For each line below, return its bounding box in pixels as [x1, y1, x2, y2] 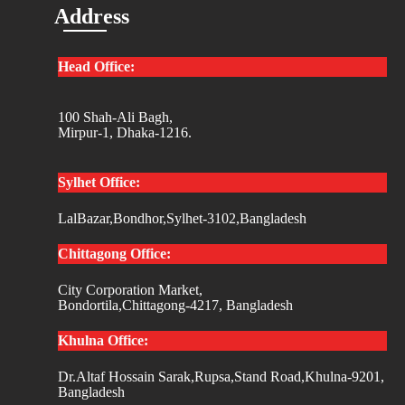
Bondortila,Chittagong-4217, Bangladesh [58, 297, 293, 313]
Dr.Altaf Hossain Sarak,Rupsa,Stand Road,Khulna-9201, [58, 368, 384, 384]
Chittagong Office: [58, 245, 171, 261]
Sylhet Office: [58, 174, 140, 190]
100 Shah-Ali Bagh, [58, 108, 173, 125]
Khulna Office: [58, 332, 148, 348]
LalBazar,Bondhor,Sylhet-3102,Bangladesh [58, 210, 306, 226]
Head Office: [58, 58, 135, 74]
